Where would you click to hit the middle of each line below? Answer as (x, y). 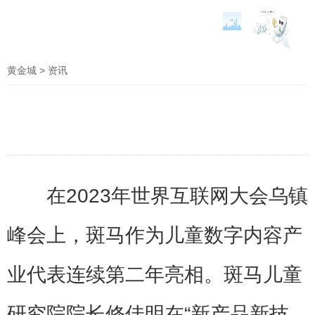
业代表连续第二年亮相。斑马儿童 (155, 275)
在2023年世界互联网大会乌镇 (177, 196)
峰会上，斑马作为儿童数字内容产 (155, 235)
